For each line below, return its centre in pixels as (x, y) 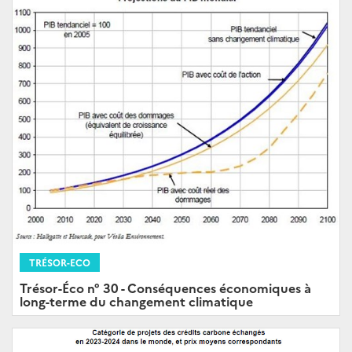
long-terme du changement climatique (136, 301)
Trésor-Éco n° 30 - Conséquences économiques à (165, 287)
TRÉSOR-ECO (60, 262)
